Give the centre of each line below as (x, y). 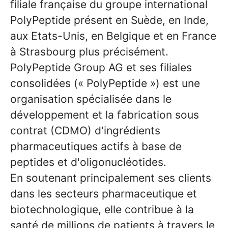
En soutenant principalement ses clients (111, 178)
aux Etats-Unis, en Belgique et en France (113, 36)
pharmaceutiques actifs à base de (96, 146)
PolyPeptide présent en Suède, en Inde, (109, 20)
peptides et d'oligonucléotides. (88, 162)
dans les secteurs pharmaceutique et (104, 194)
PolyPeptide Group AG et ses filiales (101, 67)
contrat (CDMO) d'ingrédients (85, 131)
